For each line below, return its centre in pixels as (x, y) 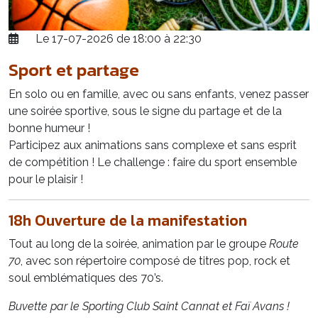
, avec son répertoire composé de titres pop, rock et (155, 261)
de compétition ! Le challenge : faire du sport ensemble (153, 163)
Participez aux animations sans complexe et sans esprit (153, 146)
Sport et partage (74, 70)
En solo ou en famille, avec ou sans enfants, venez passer (159, 94)
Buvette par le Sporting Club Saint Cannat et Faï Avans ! (149, 307)
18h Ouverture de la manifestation (128, 221)
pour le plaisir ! (46, 180)
